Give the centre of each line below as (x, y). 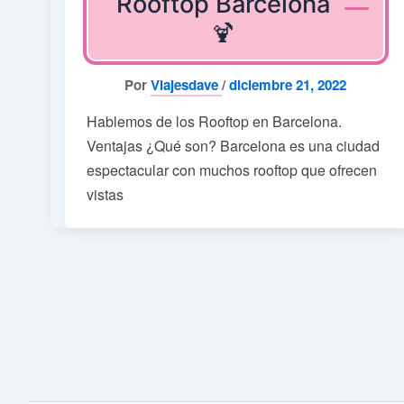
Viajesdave (187, 84)
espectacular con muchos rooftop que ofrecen (232, 170)
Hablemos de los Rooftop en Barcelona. (214, 121)
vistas (105, 194)
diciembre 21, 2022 (288, 84)
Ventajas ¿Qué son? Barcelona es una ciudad (233, 145)
